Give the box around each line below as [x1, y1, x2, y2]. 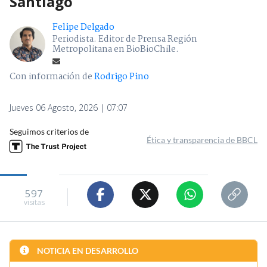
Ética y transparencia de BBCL [147, 134, 257, 145]
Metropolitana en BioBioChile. [52, 42, 179, 57]
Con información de [10, 69, 92, 84]
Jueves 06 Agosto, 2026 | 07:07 [10, 101, 128, 113]
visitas [23, 197, 45, 208]
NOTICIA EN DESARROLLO [35, 245, 138, 256]
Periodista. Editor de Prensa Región [52, 32, 197, 46]
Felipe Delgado [52, 20, 114, 35]
